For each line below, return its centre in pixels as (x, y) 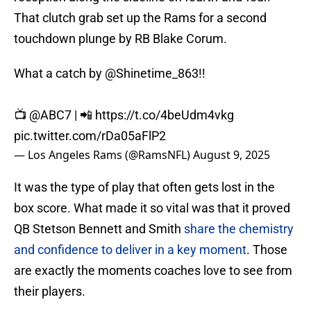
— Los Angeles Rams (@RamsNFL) (103, 155)
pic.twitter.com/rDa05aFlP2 (90, 136)
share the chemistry (239, 229)
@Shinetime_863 (152, 74)
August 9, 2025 (232, 155)
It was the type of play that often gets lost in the (144, 187)
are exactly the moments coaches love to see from (153, 271)
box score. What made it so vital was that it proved (152, 208)
